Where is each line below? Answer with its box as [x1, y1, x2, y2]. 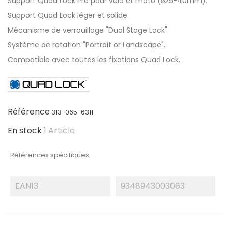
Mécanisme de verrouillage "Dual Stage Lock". [8, 24, 169, 35]
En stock [8, 124, 42, 136]
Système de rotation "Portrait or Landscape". [8, 39, 165, 50]
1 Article [44, 124, 75, 136]
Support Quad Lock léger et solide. [8, 10, 129, 20]
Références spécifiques [10, 150, 89, 160]
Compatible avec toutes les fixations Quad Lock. [8, 54, 180, 65]
